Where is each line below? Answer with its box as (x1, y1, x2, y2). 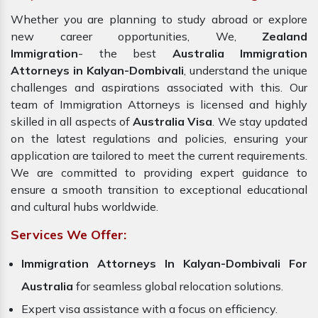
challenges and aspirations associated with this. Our (11, 80, 307, 95)
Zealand (262, 29, 307, 44)
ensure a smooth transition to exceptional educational (11, 182, 307, 197)
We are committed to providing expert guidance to (11, 165, 307, 180)
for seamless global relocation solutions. (73, 279, 283, 294)
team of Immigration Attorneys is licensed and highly (11, 97, 307, 112)
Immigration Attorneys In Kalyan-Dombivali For (21, 256, 307, 271)
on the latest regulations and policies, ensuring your (11, 131, 307, 146)
